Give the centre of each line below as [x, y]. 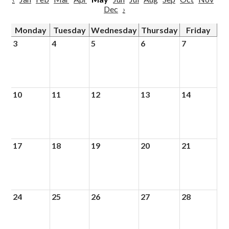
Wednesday [114, 30]
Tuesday [70, 30]
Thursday [159, 30]
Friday [199, 30]
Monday [30, 30]
